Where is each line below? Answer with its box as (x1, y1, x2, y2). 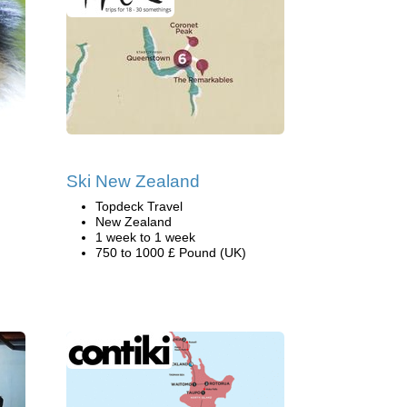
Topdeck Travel (95, 199, 183, 213)
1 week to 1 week (95, 230, 195, 244)
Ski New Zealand (66, 172, 200, 191)
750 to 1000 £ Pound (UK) (95, 245, 246, 260)
